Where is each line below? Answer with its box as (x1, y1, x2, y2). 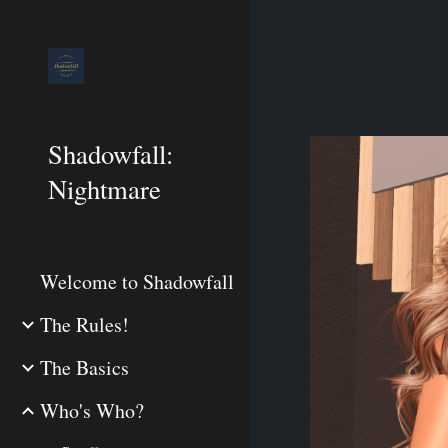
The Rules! (40, 311, 129, 338)
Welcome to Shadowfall (40, 268, 234, 295)
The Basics (40, 354, 129, 381)
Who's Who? (40, 397, 144, 424)
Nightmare (48, 171, 161, 206)
